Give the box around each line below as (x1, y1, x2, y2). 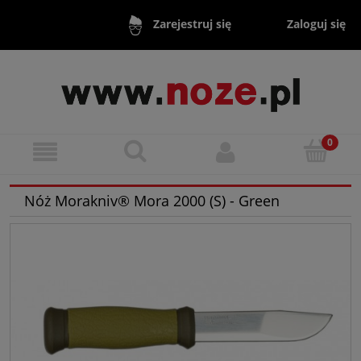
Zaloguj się (287, 15, 346, 31)
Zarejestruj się (152, 16, 231, 32)
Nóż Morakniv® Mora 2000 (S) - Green (24, 191, 280, 211)
